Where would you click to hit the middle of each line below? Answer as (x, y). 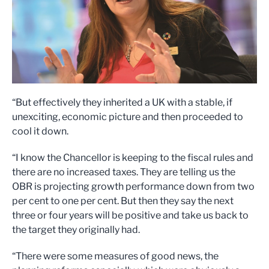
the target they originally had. (76, 230)
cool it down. (40, 131)
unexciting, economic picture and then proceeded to (128, 117)
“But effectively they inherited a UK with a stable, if (122, 102)
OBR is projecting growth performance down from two (133, 186)
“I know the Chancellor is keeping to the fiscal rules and (133, 158)
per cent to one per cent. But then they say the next (123, 201)
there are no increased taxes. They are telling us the (124, 172)
